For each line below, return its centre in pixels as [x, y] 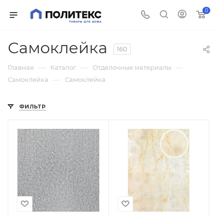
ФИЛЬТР [33, 107]
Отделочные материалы [132, 67]
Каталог [63, 67]
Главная [21, 67]
